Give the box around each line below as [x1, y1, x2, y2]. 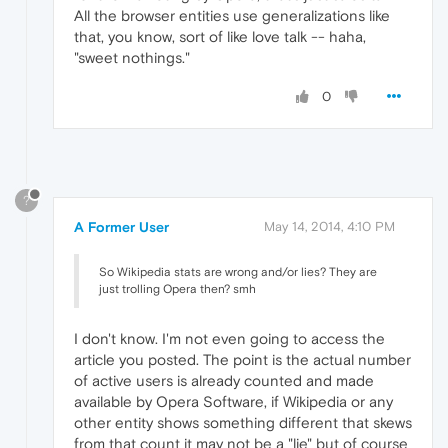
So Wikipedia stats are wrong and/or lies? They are [99, 265, 377, 280]
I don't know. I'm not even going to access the [74, 330, 385, 348]
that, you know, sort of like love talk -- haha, [74, 27, 366, 45]
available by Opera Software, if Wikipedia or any [74, 393, 393, 411]
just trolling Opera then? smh [99, 282, 256, 297]
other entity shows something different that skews [74, 414, 412, 432]
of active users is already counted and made [74, 372, 374, 390]
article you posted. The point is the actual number [74, 351, 411, 369]
